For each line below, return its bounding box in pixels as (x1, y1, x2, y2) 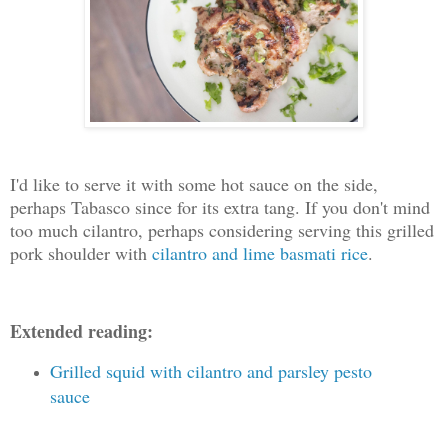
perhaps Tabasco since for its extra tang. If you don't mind (10, 195, 430, 220)
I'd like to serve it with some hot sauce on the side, (10, 172, 378, 197)
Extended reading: (10, 317, 153, 344)
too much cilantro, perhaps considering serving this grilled (10, 218, 434, 243)
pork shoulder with (10, 241, 152, 266)
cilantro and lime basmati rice (152, 241, 368, 266)
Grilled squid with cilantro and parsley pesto (49, 358, 372, 383)
